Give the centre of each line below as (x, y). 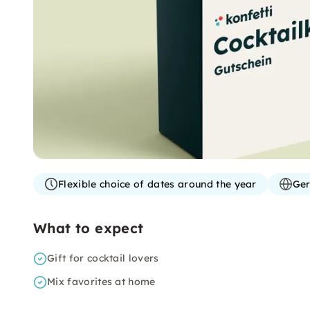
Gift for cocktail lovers (103, 258)
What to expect (89, 228)
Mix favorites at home (101, 282)
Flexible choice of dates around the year (157, 184)
